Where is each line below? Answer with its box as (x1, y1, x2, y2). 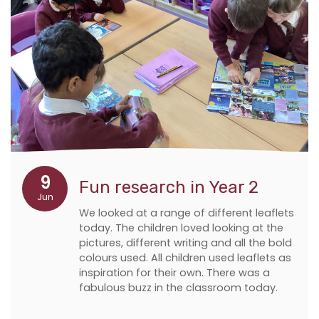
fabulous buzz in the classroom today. (79, 280, 278, 295)
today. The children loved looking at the (79, 220, 283, 235)
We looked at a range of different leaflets (79, 205, 294, 220)
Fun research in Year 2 (79, 177, 258, 197)
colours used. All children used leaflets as (79, 250, 291, 265)
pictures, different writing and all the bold (79, 235, 292, 250)
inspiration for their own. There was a (79, 265, 270, 280)
